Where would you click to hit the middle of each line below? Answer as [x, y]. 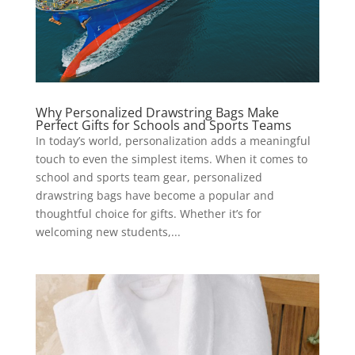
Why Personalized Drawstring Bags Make [157, 112]
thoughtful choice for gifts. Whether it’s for [148, 213]
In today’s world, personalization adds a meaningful [173, 140]
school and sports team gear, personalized [149, 177]
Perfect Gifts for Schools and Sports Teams [163, 125]
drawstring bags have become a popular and [155, 195]
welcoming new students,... [108, 231]
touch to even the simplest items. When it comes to [171, 158]
